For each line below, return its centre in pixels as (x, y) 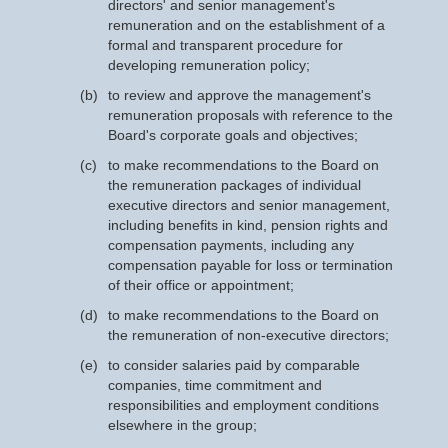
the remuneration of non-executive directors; (248, 335)
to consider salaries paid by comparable (234, 365)
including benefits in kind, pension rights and (248, 225)
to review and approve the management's (239, 95)
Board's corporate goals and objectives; (233, 135)
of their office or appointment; (201, 285)
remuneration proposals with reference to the (250, 115)
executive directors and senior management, (249, 205)
